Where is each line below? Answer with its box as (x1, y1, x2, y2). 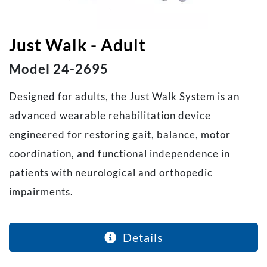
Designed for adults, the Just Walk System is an (9, 89, 240, 103)
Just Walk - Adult (9, 34, 146, 55)
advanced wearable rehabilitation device (9, 108, 211, 122)
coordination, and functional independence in (9, 147, 230, 160)
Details (116, 229, 163, 244)
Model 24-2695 (9, 60, 108, 77)
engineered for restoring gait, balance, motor (9, 128, 231, 141)
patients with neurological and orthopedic (9, 166, 213, 179)
